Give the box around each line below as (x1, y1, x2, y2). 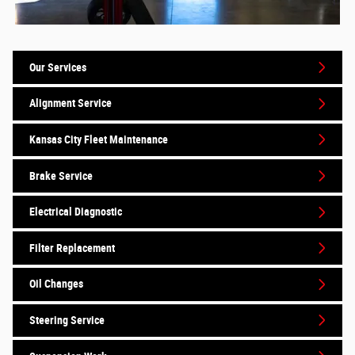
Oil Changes (29, 277, 83, 291)
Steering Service (29, 313, 105, 326)
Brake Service (29, 169, 93, 182)
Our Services (29, 60, 86, 74)
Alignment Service (29, 97, 112, 110)
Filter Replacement (29, 241, 115, 254)
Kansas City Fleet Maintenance (29, 132, 168, 146)
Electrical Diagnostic (29, 205, 122, 219)
